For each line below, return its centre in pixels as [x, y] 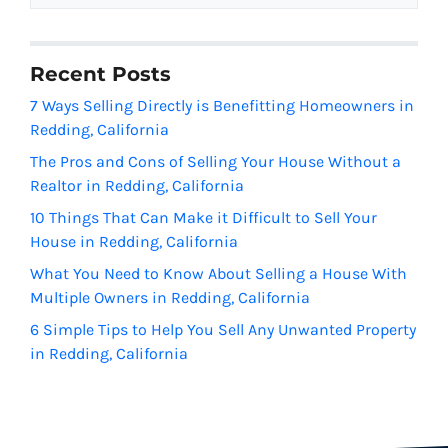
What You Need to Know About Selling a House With [218, 274]
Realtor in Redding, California [137, 186]
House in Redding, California [134, 242]
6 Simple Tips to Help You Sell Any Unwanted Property [223, 330]
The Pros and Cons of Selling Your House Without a [215, 162]
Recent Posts [100, 74]
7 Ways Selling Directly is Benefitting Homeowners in [222, 106]
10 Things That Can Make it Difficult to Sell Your [203, 218]
